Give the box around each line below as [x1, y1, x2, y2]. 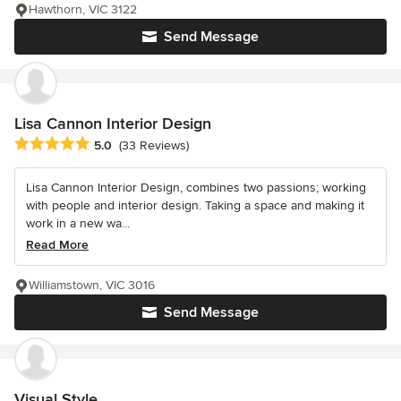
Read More [26, 236, 89, 252]
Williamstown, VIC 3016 [29, 277, 155, 293]
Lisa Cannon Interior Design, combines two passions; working [26, 179, 366, 195]
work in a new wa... [26, 215, 130, 231]
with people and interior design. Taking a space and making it [26, 197, 364, 213]
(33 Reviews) [119, 138, 189, 154]
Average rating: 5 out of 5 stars [13, 134, 205, 153]
